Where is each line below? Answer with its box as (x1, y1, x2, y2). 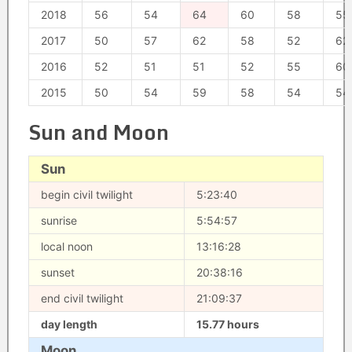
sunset (40, 266, 75, 279)
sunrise (40, 214, 77, 227)
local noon (40, 240, 93, 253)
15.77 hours (196, 317, 259, 331)
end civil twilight (40, 291, 123, 305)
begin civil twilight (40, 188, 133, 201)
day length (40, 317, 97, 331)
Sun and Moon (27, 115, 169, 148)
